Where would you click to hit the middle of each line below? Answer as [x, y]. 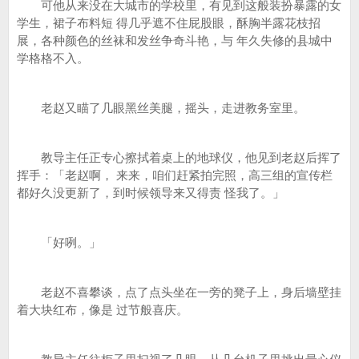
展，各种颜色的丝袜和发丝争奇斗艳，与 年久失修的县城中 [175, 40]
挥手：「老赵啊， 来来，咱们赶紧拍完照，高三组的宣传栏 [175, 175]
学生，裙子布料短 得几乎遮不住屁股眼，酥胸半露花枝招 [169, 23]
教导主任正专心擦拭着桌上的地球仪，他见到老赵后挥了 [179, 157]
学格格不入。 [53, 58]
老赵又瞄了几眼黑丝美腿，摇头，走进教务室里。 [161, 108]
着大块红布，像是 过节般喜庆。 [103, 310]
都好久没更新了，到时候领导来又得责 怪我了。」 [151, 193]
